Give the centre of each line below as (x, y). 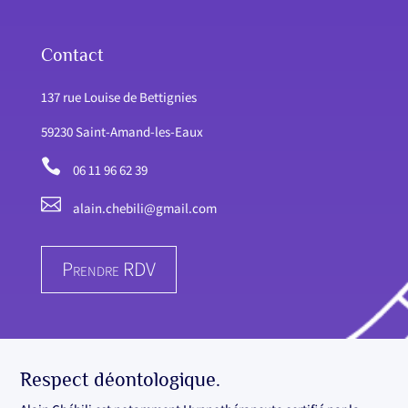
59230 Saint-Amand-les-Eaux (122, 131)
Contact (72, 54)
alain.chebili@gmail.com (144, 208)
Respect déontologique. (121, 379)
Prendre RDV (108, 269)
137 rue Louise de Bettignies (118, 97)
